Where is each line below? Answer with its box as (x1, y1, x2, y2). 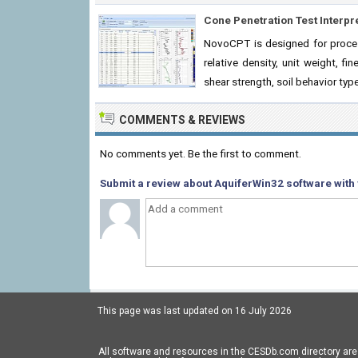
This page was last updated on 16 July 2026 (97, 305, 292, 316)
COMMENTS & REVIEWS (119, 113, 245, 126)
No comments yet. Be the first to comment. (100, 147, 301, 160)
